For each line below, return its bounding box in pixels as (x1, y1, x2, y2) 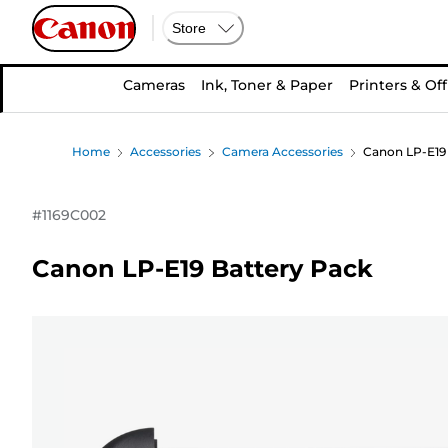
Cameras (123, 76, 185, 94)
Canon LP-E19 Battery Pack (32, 253, 373, 283)
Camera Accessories (221, 144, 343, 159)
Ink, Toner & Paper (201, 76, 333, 94)
